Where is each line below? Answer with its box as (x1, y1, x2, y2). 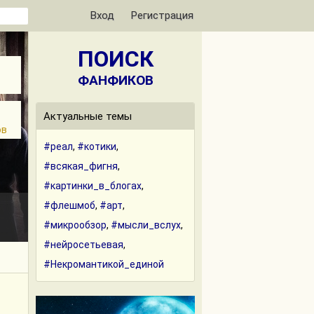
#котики (77, 141, 116, 152)
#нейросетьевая (43, 239, 123, 250)
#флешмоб (43, 200, 95, 211)
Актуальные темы (43, 110, 132, 123)
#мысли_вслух (111, 219, 181, 231)
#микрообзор (43, 219, 107, 231)
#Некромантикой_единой (43, 259, 164, 270)
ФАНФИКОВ (77, 72, 153, 88)
